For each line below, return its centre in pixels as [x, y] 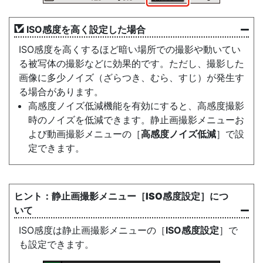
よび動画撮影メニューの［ [85, 134]
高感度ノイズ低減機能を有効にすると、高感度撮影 [136, 106]
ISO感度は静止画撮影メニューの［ [92, 230]
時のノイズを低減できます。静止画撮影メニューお [136, 120]
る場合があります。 [61, 92]
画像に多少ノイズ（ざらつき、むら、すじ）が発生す [131, 77]
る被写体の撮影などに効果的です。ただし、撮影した [131, 63]
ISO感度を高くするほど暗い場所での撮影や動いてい [130, 49]
